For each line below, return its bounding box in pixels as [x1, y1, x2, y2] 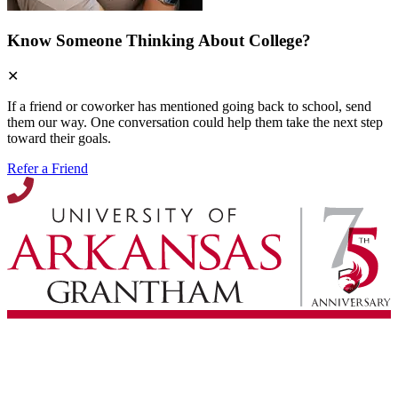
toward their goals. [7, 130, 111, 146]
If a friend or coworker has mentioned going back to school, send [7, 98, 371, 114]
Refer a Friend [7, 160, 88, 176]
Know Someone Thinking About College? [7, 30, 311, 50]
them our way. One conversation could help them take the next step [7, 114, 383, 130]
